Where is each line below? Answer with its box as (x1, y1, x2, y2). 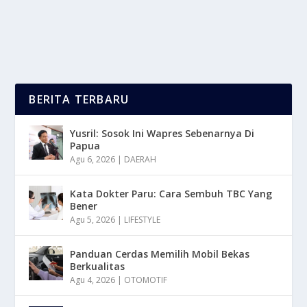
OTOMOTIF (124, 273, 168, 286)
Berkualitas (70, 259, 125, 273)
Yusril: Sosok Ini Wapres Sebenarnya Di (70, 126, 255, 140)
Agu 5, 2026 (70, 213, 116, 225)
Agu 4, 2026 (70, 273, 116, 286)
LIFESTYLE (124, 213, 161, 225)
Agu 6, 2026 (70, 153, 116, 165)
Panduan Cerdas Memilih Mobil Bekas (70, 247, 250, 260)
